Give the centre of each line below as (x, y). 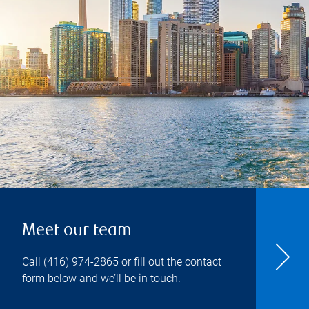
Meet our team (77, 231)
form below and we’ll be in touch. (101, 278)
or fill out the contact (170, 262)
